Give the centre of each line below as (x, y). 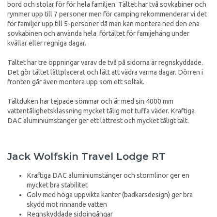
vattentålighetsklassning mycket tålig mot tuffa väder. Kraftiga (101, 111)
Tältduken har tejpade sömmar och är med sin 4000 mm (90, 101)
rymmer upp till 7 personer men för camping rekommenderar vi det (107, 14)
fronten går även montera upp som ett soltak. (77, 82)
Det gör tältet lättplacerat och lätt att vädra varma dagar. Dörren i (105, 72)
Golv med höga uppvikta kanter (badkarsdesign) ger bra (110, 195)
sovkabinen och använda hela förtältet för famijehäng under (98, 33)
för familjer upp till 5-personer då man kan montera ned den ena (103, 23)
